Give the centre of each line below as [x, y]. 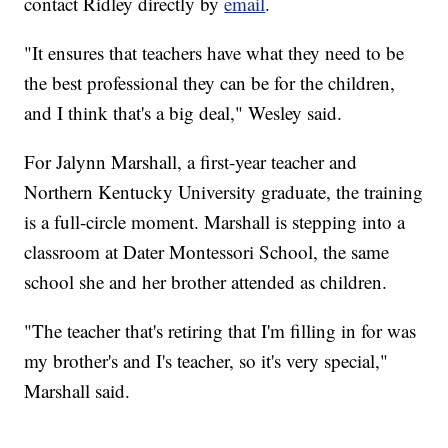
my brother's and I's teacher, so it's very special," [206, 360]
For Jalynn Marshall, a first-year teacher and [191, 161]
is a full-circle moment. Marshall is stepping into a [215, 221]
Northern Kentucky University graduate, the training [224, 191]
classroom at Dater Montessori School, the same [207, 251]
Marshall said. [77, 390]
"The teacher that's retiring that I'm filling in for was [220, 330]
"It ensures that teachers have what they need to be [214, 52]
